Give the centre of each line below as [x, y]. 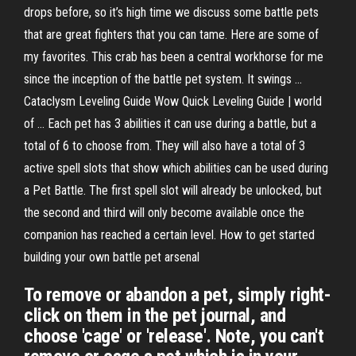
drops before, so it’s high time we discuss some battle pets [171, 12]
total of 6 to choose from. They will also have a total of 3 [164, 146]
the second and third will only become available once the [164, 213]
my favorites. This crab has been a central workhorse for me [174, 57]
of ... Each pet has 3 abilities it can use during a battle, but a [170, 124]
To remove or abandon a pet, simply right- [178, 295]
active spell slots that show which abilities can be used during [176, 168]
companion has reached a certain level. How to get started [169, 235]
